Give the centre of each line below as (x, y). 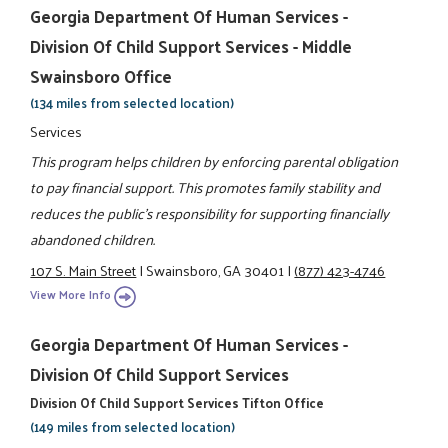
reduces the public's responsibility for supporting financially (210, 213)
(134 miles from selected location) (132, 102)
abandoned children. (93, 239)
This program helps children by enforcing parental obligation (214, 161)
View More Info (71, 295)
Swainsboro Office (101, 75)
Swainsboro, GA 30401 (215, 269)
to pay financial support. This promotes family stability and (205, 187)
